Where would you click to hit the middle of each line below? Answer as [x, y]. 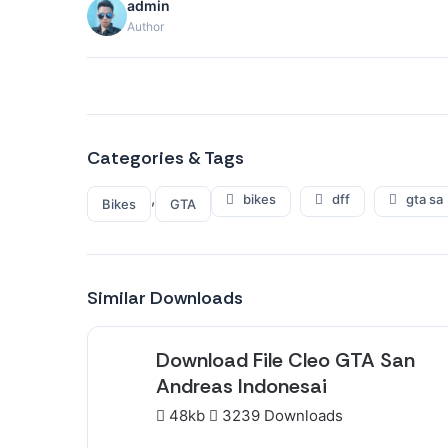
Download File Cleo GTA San [285, 360]
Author [145, 26]
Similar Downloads [165, 298]
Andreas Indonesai [241, 386]
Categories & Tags [165, 158]
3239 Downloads [280, 415]
